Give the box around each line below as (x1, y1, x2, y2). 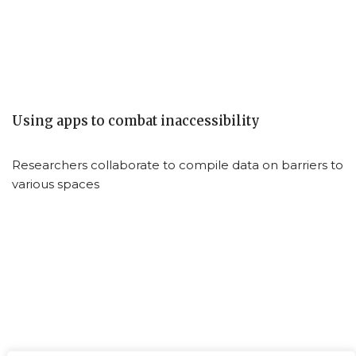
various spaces (12, 176, 99, 192)
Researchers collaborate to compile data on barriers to (12, 157, 343, 173)
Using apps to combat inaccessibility (12, 113, 260, 130)
